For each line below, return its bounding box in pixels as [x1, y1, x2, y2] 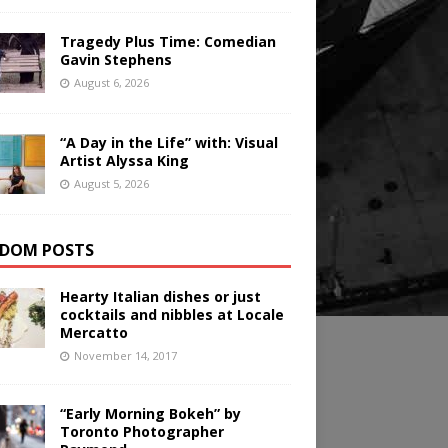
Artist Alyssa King [59, 151, 189, 171]
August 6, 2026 [73, 75, 149, 91]
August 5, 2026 [73, 176, 149, 192]
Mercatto [59, 323, 128, 343]
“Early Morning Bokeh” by [59, 404, 241, 424]
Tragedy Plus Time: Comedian [59, 32, 276, 52]
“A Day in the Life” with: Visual [59, 133, 278, 153]
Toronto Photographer [59, 422, 224, 442]
